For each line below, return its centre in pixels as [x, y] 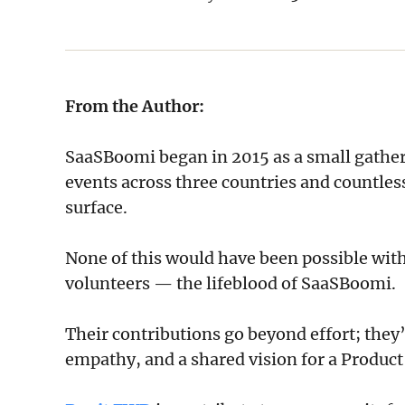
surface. [96, 208]
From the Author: [135, 107]
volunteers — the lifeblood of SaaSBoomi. [231, 284]
